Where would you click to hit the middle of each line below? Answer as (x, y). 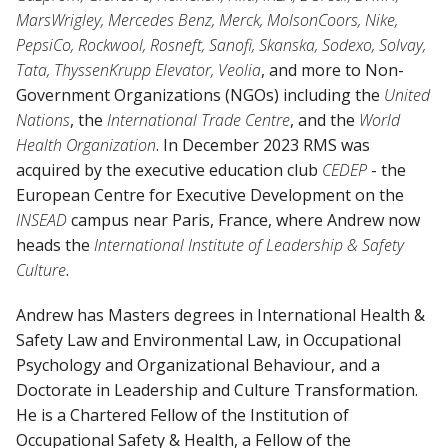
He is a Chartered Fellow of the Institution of (182, 414)
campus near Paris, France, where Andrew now (243, 219)
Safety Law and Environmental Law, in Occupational (208, 339)
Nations (43, 119)
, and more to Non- (332, 69)
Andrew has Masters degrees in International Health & (220, 314)
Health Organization (86, 144)
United (407, 94)
